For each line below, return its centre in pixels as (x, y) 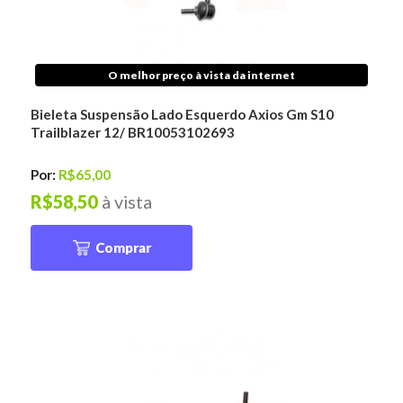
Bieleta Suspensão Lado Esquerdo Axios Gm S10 (183, 114)
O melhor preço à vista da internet (201, 75)
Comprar (123, 248)
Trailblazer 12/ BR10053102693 (133, 132)
